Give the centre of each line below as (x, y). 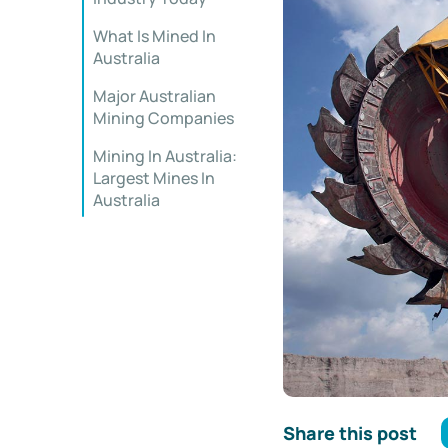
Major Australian (154, 96)
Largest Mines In (154, 178)
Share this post (349, 432)
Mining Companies (163, 118)
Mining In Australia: (165, 156)
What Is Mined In (154, 36)
